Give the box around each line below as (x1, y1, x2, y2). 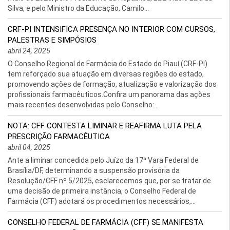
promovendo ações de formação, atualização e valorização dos (8, 80, 217, 88)
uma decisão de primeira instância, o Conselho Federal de (8, 187, 196, 195)
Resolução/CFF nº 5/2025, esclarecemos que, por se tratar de (8, 177, 211, 185)
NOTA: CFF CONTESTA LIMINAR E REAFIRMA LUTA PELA (8, 121, 202, 130)
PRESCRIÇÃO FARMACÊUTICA (8, 132, 110, 141)
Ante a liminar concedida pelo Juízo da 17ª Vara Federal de (8, 156, 199, 164)
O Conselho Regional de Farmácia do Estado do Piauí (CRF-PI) (8, 60, 207, 68)
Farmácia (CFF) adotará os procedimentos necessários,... (8, 197, 196, 205)
